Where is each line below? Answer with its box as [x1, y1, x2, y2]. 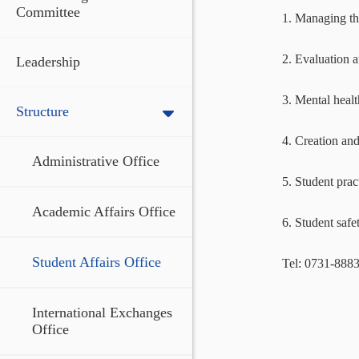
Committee [16, 4, 80, 20]
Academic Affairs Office [32, 204, 175, 220]
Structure [16, 103, 69, 119]
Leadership [16, 54, 80, 70]
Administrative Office [32, 153, 159, 169]
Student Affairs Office [32, 254, 161, 270]
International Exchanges [32, 305, 172, 321]
